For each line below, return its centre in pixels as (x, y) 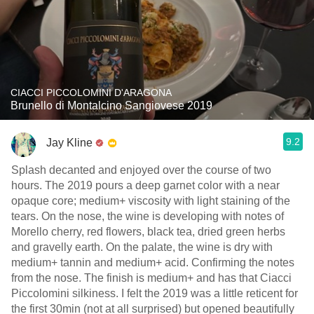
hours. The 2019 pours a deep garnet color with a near (145, 185)
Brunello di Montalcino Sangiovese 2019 (111, 105)
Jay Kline (69, 142)
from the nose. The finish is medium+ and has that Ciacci (151, 278)
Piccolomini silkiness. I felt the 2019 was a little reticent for (155, 293)
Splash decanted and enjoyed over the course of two (141, 170)
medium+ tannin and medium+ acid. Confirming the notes (153, 262)
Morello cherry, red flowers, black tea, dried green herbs (148, 232)
